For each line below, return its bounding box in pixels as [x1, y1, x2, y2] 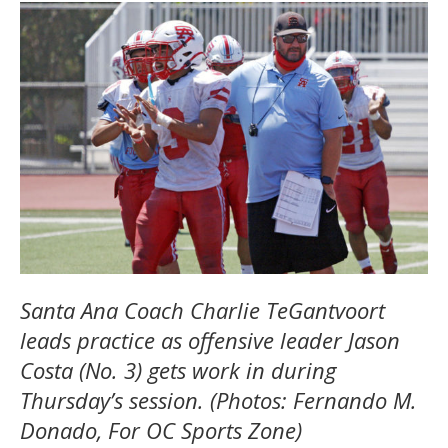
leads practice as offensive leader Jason [20, 324, 400, 355]
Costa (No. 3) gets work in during [20, 354, 336, 385]
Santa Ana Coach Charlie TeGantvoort [20, 294, 385, 325]
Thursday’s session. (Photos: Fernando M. [20, 384, 417, 415]
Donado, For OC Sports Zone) [20, 414, 302, 445]
